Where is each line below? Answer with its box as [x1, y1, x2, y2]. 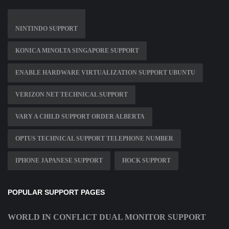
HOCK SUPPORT [122, 157, 171, 165]
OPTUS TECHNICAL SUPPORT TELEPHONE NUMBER [15, 135, 173, 143]
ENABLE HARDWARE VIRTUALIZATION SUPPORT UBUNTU [15, 69, 195, 77]
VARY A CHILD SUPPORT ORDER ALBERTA [15, 113, 145, 121]
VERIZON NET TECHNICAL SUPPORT [15, 91, 128, 99]
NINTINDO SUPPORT [15, 25, 78, 33]
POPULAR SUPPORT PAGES [8, 188, 105, 197]
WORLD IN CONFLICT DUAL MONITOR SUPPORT [8, 213, 206, 222]
